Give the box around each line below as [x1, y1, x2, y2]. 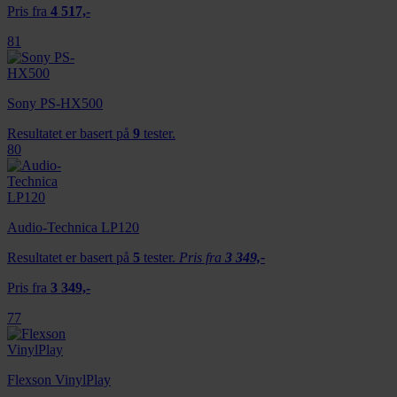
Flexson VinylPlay [7, 371, 111, 387]
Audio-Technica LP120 [7, 219, 139, 235]
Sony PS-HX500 [7, 95, 103, 111]
